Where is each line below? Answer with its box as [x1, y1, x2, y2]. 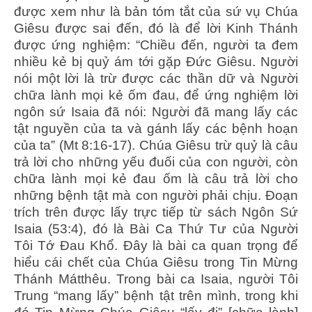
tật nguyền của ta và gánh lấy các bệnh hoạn [14, 120, 298, 136]
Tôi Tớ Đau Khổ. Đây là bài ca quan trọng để [14, 237, 298, 253]
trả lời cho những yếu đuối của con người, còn [14, 154, 298, 169]
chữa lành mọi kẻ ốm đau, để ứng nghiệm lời [14, 87, 298, 102]
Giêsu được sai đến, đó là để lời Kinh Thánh [14, 20, 298, 36]
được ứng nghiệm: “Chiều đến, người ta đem [14, 37, 298, 52]
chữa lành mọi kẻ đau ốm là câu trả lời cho [14, 171, 298, 186]
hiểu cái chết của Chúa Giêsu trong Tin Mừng [14, 254, 298, 270]
